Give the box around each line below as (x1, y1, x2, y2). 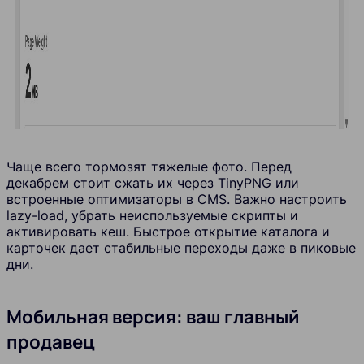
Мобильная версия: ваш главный (6, 303, 300, 329)
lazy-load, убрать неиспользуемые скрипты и (6, 207, 298, 224)
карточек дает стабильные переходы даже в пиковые (6, 240, 356, 257)
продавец (6, 328, 95, 354)
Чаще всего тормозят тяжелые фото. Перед (6, 158, 292, 175)
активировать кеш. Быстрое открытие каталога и (6, 223, 330, 240)
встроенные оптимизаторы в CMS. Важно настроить (6, 191, 347, 208)
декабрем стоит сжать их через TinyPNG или (6, 175, 299, 192)
